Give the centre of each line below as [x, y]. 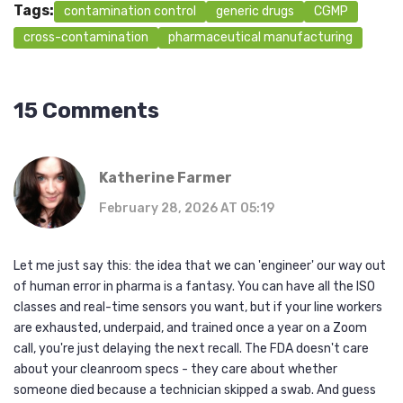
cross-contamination [86, 38]
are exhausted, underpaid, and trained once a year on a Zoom [190, 328]
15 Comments [86, 111]
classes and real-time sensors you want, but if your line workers [198, 308]
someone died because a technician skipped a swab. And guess [195, 390]
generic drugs [255, 12]
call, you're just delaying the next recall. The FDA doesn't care [191, 349]
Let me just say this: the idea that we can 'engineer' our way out [200, 266]
